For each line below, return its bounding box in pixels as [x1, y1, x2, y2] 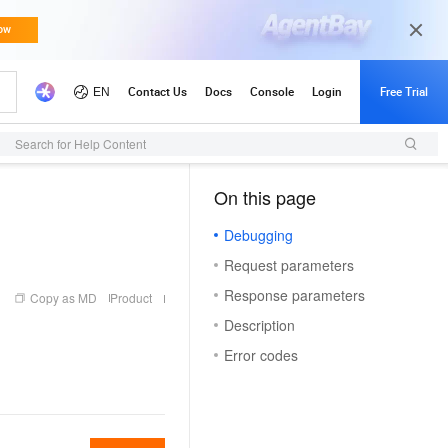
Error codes [224, 345, 298, 365]
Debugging [224, 225, 293, 245]
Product [110, 289, 152, 306]
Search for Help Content [15, 135, 146, 152]
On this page [214, 184, 316, 210]
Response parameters [224, 285, 365, 305]
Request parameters [224, 255, 354, 275]
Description [224, 315, 295, 335]
